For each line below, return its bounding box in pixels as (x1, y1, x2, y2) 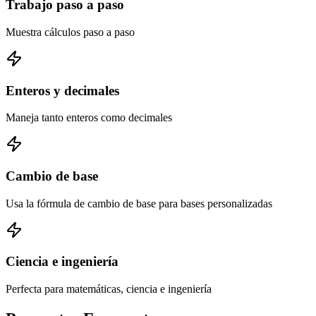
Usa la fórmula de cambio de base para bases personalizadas (6, 197, 272, 209)
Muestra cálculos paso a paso (6, 25, 135, 38)
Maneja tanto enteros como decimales (6, 111, 172, 124)
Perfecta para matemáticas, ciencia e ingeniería (6, 283, 212, 296)
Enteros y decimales (6, 83, 119, 98)
